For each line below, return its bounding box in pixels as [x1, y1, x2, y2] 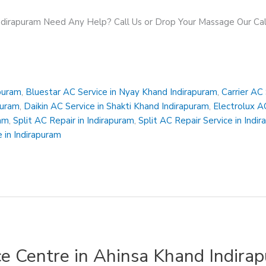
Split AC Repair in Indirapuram [13, 115, 135, 127]
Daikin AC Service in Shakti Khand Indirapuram [24, 100, 210, 113]
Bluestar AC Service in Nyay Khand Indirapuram [26, 86, 218, 99]
